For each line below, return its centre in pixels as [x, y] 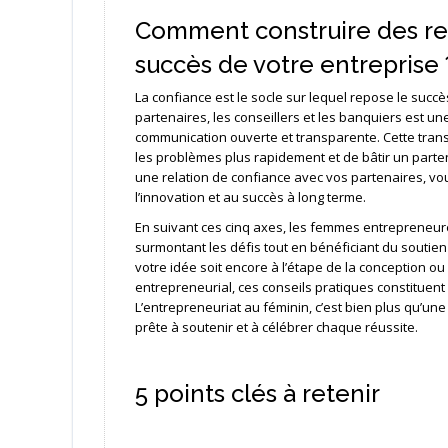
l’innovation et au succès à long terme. [250, 196]
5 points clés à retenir [257, 393]
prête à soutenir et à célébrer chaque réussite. [276, 326]
